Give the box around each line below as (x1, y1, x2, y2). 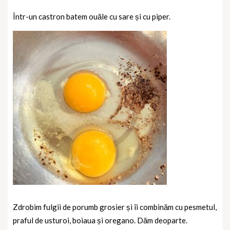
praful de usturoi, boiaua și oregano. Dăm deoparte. (13, 215, 187, 225)
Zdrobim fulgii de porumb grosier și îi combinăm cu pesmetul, (13, 202, 217, 212)
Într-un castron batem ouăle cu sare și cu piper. (13, 11, 170, 21)
